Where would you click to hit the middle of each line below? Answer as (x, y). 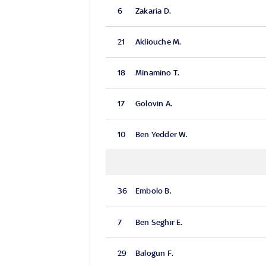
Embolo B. (153, 191)
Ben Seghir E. (159, 222)
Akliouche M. (158, 42)
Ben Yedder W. (161, 134)
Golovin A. (153, 103)
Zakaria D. (153, 11)
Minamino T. (157, 72)
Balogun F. (154, 253)
